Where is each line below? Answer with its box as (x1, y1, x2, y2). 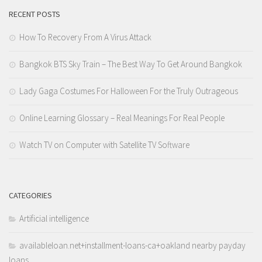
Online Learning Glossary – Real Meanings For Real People (19, 112, 225, 124)
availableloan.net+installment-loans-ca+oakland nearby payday (19, 240, 246, 251)
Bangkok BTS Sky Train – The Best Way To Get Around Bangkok (19, 58, 242, 70)
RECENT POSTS (9, 9, 60, 20)
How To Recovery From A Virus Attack (19, 32, 151, 43)
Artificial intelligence (19, 213, 89, 225)
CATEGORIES (9, 190, 52, 201)
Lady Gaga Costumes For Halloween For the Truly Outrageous (19, 85, 238, 97)
